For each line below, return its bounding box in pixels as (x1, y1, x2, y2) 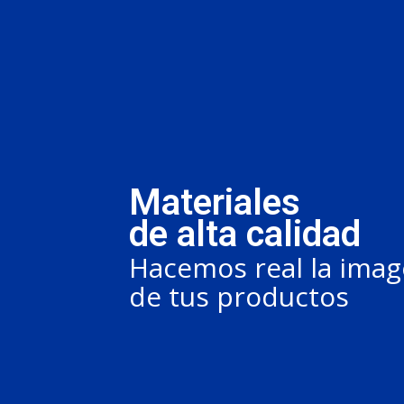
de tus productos (129, 277, 349, 315)
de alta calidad (129, 212, 361, 255)
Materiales (129, 180, 300, 224)
